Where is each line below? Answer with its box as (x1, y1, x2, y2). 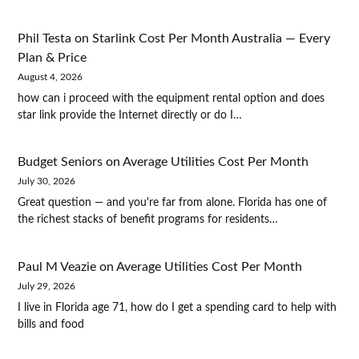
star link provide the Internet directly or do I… (18, 109, 243, 121)
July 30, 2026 (18, 176, 76, 187)
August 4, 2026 (18, 71, 83, 82)
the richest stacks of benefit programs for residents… (18, 214, 279, 226)
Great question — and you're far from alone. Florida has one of (18, 197, 328, 209)
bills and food (18, 319, 85, 331)
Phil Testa (18, 31, 72, 45)
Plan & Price (18, 50, 87, 64)
